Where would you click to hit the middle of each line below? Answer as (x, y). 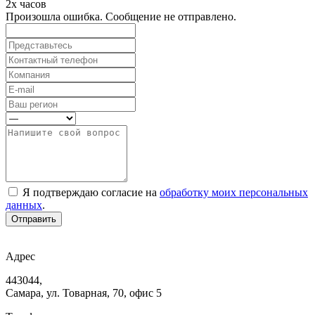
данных (24, 205)
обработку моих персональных (234, 193)
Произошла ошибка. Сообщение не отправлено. (121, 17)
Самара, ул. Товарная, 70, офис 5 (84, 293)
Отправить (34, 219)
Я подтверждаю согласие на (91, 193)
